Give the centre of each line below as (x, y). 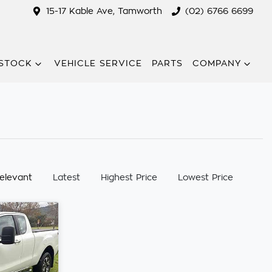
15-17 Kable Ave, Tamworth (104, 11)
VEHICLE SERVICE (98, 63)
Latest (66, 177)
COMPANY (217, 63)
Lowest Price (206, 177)
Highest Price (129, 177)
